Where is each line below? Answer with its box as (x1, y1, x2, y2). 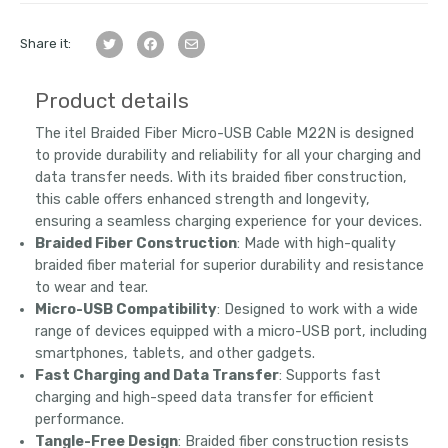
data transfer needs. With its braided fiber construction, (35, 169, 407, 187)
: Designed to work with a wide (217, 301, 418, 319)
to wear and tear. (35, 279, 148, 297)
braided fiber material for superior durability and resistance (35, 257, 424, 275)
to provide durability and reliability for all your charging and (35, 147, 421, 165)
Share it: (20, 36, 71, 52)
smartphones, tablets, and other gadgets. (35, 345, 315, 363)
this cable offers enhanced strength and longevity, (35, 191, 370, 209)
